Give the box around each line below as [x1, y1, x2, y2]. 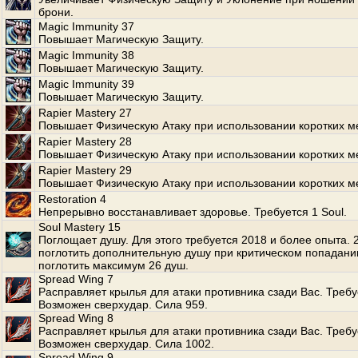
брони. [38, 6, 74, 18]
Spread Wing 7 [38, 272, 113, 285]
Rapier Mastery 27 [38, 106, 132, 119]
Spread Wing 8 [38, 312, 113, 324]
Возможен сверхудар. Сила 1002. [38, 337, 214, 350]
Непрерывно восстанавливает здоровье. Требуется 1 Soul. [38, 205, 347, 218]
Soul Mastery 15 [38, 221, 121, 233]
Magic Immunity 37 [38, 20, 134, 33]
